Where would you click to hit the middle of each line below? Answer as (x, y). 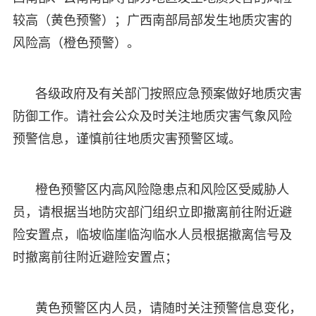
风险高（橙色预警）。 (76, 43)
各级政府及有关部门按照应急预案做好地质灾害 (168, 93)
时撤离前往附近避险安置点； (95, 257)
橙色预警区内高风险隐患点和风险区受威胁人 (162, 189)
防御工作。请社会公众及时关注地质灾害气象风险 (152, 116)
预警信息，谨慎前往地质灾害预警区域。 (127, 139)
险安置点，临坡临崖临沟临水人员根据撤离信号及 (152, 235)
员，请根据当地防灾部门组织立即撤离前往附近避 (152, 212)
